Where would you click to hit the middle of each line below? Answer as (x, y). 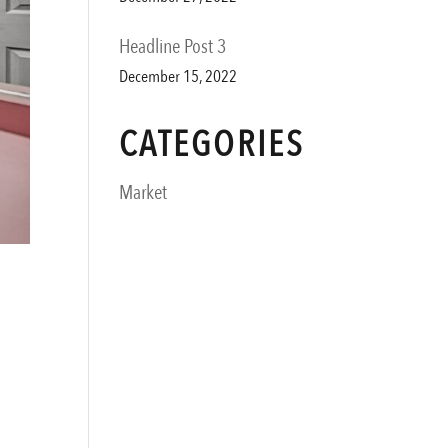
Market (143, 192)
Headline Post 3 (173, 46)
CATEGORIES (212, 144)
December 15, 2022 (178, 76)
